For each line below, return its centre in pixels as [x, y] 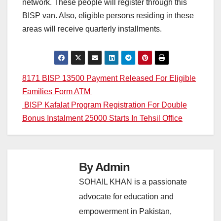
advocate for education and [126, 196]
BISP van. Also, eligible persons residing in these [108, 15]
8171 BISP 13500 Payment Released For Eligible [109, 78]
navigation [58, 101]
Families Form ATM [57, 91]
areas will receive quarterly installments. [92, 29]
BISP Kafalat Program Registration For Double [105, 105]
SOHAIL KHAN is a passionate [133, 182]
